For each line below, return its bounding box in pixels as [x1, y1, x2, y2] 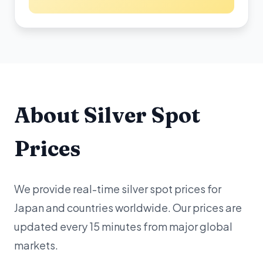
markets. [14, 238, 58, 252]
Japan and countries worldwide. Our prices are [14, 201, 242, 214]
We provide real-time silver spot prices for [14, 182, 221, 195]
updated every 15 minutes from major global [14, 220, 232, 233]
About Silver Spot [14, 102, 200, 128]
